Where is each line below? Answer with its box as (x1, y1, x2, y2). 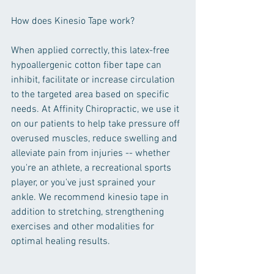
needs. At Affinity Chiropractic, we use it (11, 103, 182, 116)
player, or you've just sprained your (11, 177, 158, 189)
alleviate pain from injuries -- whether (11, 147, 172, 160)
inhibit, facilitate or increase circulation (11, 74, 177, 86)
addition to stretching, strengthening (11, 206, 166, 218)
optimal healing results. (11, 235, 110, 248)
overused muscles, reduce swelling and (11, 133, 180, 145)
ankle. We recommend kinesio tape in (11, 191, 171, 204)
